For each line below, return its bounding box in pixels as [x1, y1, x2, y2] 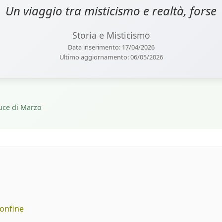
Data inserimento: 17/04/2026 [67, 43, 155, 52]
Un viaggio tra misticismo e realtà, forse [5, 2, 217, 19]
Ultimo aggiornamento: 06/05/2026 [59, 53, 163, 62]
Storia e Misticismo [72, 29, 150, 42]
